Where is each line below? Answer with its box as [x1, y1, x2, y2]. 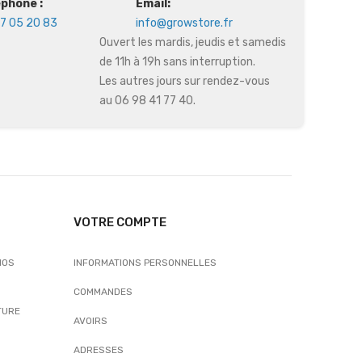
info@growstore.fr [135, 16, 233, 30]
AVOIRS [74, 315, 107, 326]
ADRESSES [74, 344, 124, 356]
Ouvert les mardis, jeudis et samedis [99, 36, 286, 49]
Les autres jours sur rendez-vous [99, 74, 270, 88]
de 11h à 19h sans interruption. [99, 55, 255, 69]
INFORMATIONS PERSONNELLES [74, 257, 217, 268]
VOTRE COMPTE [74, 215, 166, 229]
